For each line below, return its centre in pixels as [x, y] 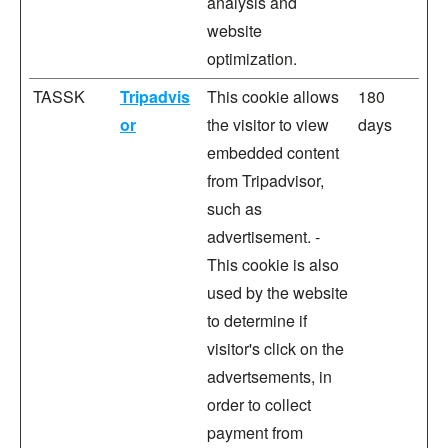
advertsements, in [269, 376]
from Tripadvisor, [265, 180]
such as [234, 208]
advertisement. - [263, 236]
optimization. [252, 58]
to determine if [257, 320]
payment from [255, 432]
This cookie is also [273, 264]
